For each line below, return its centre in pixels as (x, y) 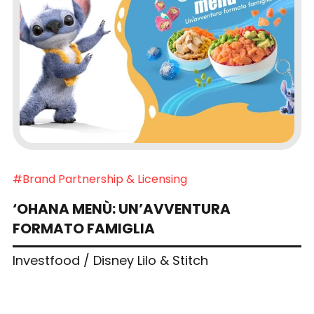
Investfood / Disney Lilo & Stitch (110, 261)
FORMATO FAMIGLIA (83, 229)
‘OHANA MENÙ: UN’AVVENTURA (121, 209)
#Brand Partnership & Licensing (100, 179)
